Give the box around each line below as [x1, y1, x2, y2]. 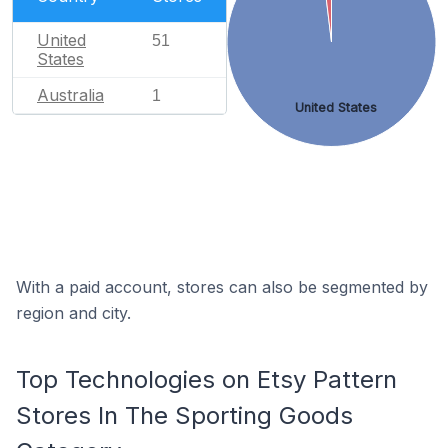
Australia [37, 84, 104, 105]
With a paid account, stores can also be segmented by [16, 277, 428, 297]
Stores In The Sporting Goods [16, 401, 353, 430]
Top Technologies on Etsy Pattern [16, 365, 397, 394]
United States [294, 99, 377, 115]
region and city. [16, 303, 131, 323]
